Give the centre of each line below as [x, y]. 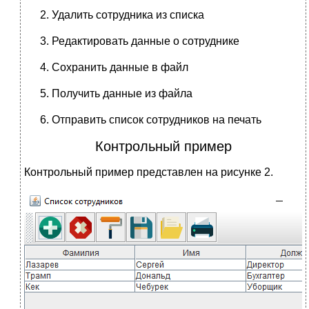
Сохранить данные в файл [120, 67]
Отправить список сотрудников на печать [157, 119]
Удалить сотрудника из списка [128, 14]
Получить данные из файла [122, 93]
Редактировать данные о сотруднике [146, 41]
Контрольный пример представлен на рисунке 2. [149, 172]
